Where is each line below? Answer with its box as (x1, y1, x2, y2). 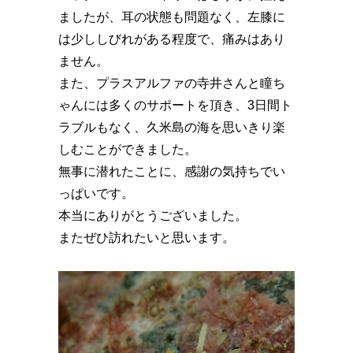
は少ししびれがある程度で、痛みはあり (58, 32, 285, 46)
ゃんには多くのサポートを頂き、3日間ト (58, 98, 292, 113)
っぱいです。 (58, 187, 134, 201)
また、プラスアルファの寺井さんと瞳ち (58, 76, 285, 91)
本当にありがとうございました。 (58, 209, 247, 223)
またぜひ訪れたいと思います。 (58, 231, 235, 245)
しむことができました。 (58, 143, 197, 157)
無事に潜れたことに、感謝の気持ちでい (58, 165, 285, 179)
